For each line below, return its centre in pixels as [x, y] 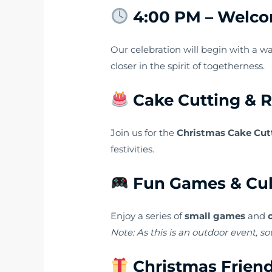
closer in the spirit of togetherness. [188, 66]
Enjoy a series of [148, 216]
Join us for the [144, 132]
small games [215, 216]
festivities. [133, 149]
